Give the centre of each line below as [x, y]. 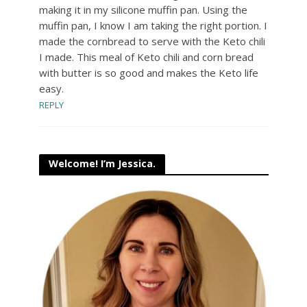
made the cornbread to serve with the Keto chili [152, 41]
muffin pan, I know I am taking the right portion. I [153, 25]
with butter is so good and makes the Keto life [148, 72]
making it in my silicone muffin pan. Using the [143, 9]
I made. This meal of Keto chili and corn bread [146, 57]
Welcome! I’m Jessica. [102, 163]
